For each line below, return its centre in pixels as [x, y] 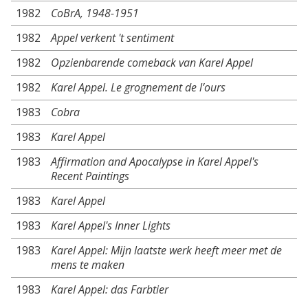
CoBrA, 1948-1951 [95, 13]
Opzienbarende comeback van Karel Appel [152, 63]
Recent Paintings [90, 176]
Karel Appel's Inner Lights [111, 225]
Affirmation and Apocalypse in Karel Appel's [155, 162]
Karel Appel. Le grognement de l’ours [138, 87]
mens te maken [88, 265]
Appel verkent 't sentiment [112, 38]
